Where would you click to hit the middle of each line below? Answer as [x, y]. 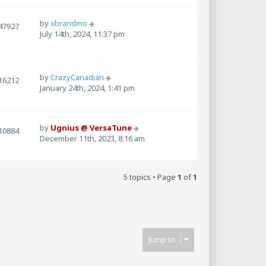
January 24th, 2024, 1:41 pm [87, 88]
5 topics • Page [151, 177]
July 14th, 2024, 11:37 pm [82, 34]
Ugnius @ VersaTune [91, 128]
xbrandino [69, 23]
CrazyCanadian [77, 77]
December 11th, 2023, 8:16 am [92, 139]
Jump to [162, 240]
